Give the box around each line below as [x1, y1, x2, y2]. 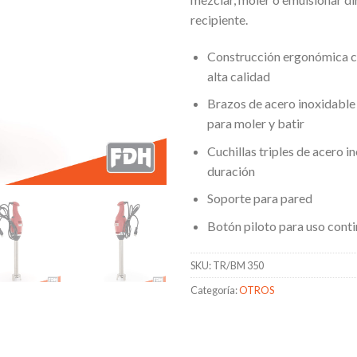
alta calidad [206, 68, 270, 84]
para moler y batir [206, 116, 304, 131]
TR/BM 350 [213, 258, 264, 272]
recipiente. [190, 11, 248, 27]
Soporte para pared [206, 190, 312, 206]
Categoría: [190, 283, 239, 296]
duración [206, 163, 255, 178]
